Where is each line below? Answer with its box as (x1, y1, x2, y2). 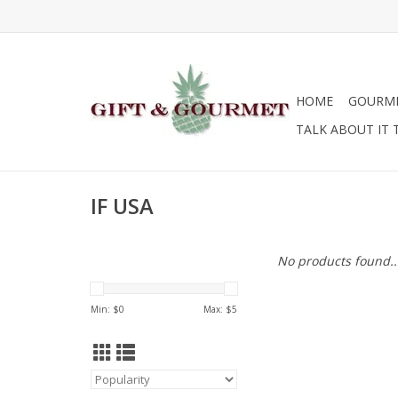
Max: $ (203, 303, 232, 315)
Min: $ (91, 303, 119, 315)
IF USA (91, 192, 154, 221)
